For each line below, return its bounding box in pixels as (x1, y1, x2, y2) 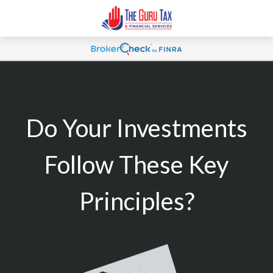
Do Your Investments (26, 113, 247, 143)
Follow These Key (44, 150, 229, 179)
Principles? (79, 186, 194, 216)
